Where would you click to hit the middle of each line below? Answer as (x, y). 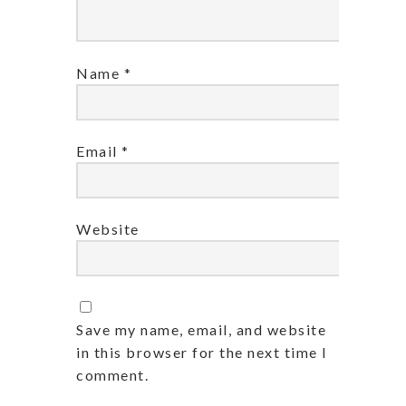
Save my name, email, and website (201, 330)
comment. (112, 375)
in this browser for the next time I (202, 353)
